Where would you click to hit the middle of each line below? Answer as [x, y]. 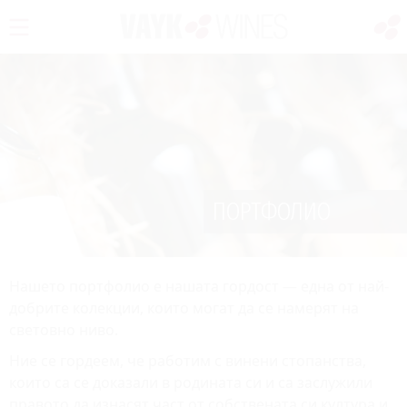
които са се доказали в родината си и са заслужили [191, 383]
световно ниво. [64, 330]
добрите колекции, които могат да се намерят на [184, 308]
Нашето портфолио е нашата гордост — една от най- [199, 287]
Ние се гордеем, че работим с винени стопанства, [188, 361]
